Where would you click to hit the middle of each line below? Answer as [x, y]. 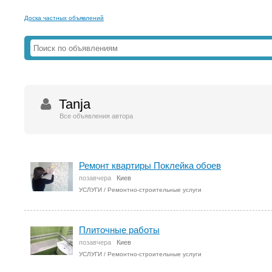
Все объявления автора [96, 116]
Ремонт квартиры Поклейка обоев [150, 165]
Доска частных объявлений [64, 18]
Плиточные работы [119, 230]
